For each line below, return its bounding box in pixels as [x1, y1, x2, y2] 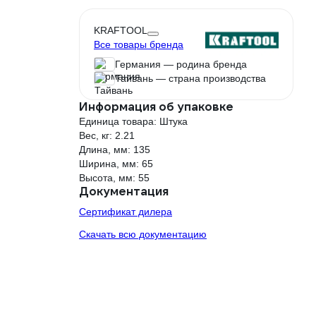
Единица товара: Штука [79, 116, 188, 127]
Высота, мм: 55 [79, 172, 150, 183]
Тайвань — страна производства [115, 73, 266, 84]
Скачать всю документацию [79, 229, 207, 240]
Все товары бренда [94, 39, 183, 50]
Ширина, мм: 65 [79, 158, 153, 169]
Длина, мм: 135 [79, 144, 150, 155]
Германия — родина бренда [115, 59, 247, 70]
